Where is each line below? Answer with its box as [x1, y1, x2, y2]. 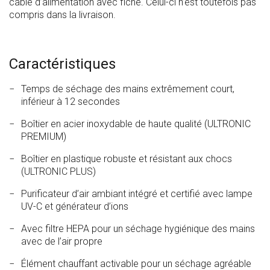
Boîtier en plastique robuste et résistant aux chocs [21, 153, 232, 165]
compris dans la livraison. [9, 9, 116, 21]
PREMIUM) [21, 131, 66, 143]
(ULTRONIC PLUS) [21, 166, 96, 178]
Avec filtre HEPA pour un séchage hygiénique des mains [21, 223, 255, 235]
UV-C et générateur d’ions [21, 201, 128, 213]
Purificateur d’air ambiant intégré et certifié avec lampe [21, 188, 253, 200]
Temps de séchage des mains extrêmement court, [21, 83, 234, 95]
